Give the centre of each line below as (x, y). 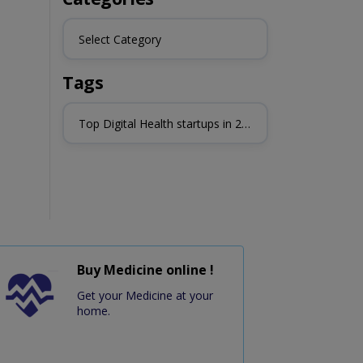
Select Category (120, 39)
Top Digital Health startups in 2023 (246, 123)
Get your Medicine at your (145, 296)
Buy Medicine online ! (145, 270)
